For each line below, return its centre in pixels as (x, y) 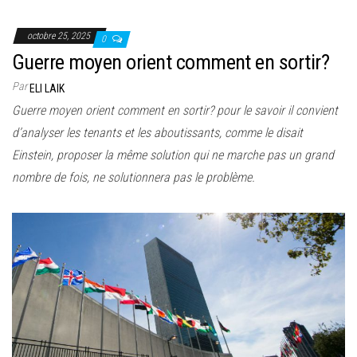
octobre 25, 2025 (60, 36)
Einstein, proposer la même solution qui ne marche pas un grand (173, 155)
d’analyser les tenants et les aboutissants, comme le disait (157, 133)
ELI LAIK (47, 88)
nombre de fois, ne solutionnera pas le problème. (133, 177)
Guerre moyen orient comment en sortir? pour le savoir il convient (175, 110)
